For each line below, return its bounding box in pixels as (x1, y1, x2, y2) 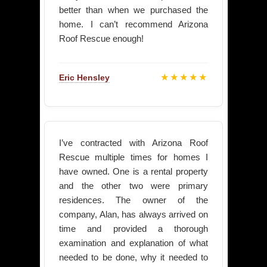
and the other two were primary (59, 181, 208, 191)
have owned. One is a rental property (59, 166, 208, 177)
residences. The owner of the (59, 195, 208, 206)
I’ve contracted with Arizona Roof (59, 138, 208, 148)
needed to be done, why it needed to (59, 252, 208, 263)
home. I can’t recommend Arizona (59, 19, 208, 30)
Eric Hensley (59, 73, 110, 83)
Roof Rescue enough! (59, 33, 144, 44)
